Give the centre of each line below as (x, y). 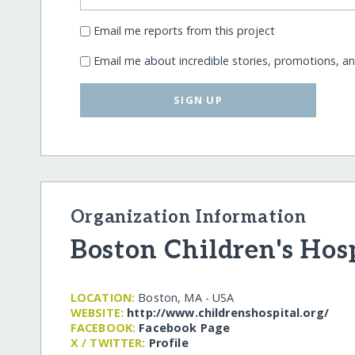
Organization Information (188, 217)
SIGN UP (198, 100)
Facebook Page (185, 328)
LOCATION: (103, 298)
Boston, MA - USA (186, 298)
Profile (168, 343)
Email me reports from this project (185, 31)
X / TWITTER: (108, 343)
